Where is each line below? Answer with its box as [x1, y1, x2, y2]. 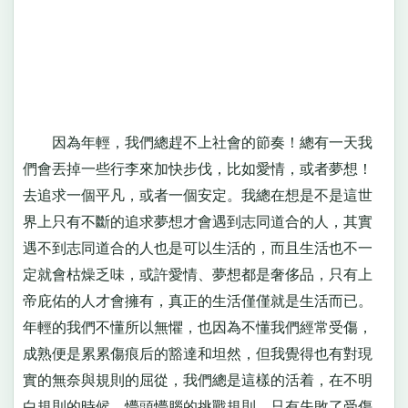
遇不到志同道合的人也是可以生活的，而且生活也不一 [22, 240, 372, 256]
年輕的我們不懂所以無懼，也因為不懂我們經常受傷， [22, 319, 372, 335]
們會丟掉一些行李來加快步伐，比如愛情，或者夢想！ [22, 160, 372, 177]
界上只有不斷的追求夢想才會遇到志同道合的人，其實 [22, 213, 372, 229]
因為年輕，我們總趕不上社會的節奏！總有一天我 [22, 134, 372, 150]
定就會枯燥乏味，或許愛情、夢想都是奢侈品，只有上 [22, 266, 372, 282]
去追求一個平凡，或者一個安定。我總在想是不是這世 [22, 187, 372, 203]
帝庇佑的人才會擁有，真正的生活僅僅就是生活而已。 [22, 292, 372, 309]
